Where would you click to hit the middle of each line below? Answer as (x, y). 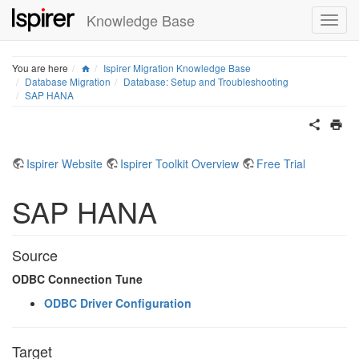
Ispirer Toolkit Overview (179, 163)
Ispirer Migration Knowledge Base (177, 68)
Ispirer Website (65, 163)
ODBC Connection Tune (77, 278)
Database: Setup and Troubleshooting (206, 81)
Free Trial (281, 163)
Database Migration (68, 81)
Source (35, 254)
